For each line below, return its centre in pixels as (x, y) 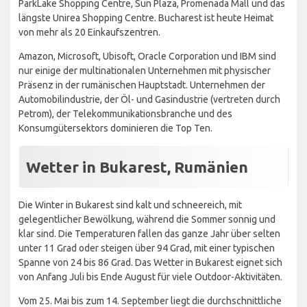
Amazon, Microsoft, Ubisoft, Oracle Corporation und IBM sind (147, 56)
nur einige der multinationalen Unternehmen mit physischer (145, 70)
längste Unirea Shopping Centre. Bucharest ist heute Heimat (146, 17)
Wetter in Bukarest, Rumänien (137, 167)
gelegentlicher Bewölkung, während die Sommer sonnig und (147, 219)
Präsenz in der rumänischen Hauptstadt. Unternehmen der (142, 85)
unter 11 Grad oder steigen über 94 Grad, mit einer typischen (147, 248)
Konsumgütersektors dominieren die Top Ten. (115, 128)
